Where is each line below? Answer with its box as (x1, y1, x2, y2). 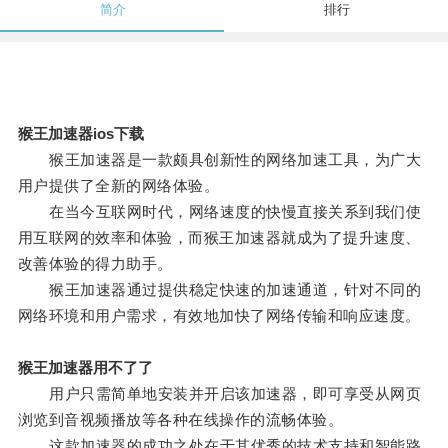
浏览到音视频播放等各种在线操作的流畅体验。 (17, 411, 344, 429)
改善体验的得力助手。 (17, 255, 173, 273)
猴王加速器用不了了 (17, 359, 153, 377)
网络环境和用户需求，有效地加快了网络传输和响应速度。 (17, 307, 421, 325)
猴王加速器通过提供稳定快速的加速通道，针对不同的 (17, 281, 422, 299)
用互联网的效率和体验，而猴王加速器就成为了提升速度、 (17, 229, 421, 247)
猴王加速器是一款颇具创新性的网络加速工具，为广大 (17, 151, 422, 169)
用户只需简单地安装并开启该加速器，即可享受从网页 (17, 385, 422, 403)
